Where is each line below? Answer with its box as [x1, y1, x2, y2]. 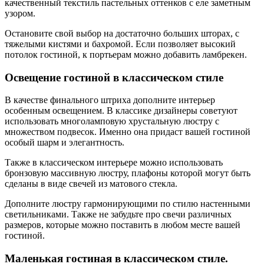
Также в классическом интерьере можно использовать [5, 157, 223, 168]
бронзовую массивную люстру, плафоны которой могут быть [5, 168, 250, 179]
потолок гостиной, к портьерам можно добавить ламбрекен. [5, 49, 247, 60]
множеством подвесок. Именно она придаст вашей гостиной [5, 127, 250, 137]
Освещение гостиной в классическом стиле [5, 71, 223, 84]
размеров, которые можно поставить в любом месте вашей [5, 220, 240, 230]
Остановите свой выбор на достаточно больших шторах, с [5, 28, 239, 38]
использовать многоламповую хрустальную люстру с [5, 116, 219, 127]
